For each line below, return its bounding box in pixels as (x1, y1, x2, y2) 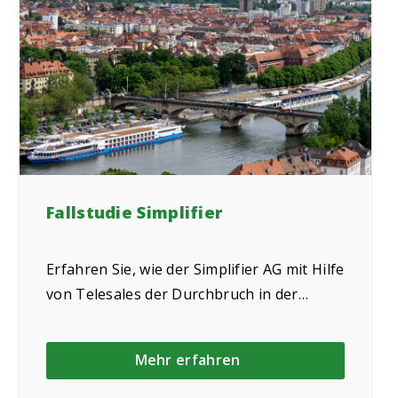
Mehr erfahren (134, 349, 241, 370)
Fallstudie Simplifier (46, 200, 223, 223)
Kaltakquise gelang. (46, 309, 181, 330)
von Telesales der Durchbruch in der (46, 284, 298, 305)
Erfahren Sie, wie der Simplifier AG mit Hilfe (46, 259, 345, 280)
